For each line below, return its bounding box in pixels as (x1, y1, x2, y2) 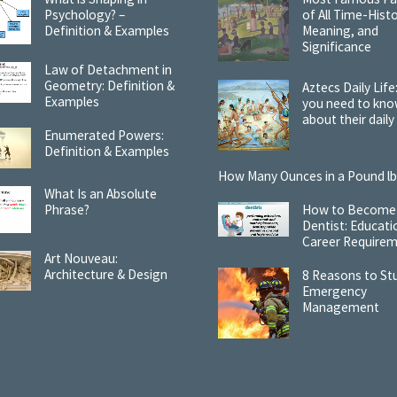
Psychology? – (44, 5, 126, 23)
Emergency (302, 282, 368, 300)
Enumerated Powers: (44, 126, 165, 144)
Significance (302, 37, 372, 55)
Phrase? (44, 200, 90, 218)
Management (302, 298, 380, 315)
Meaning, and (302, 21, 379, 39)
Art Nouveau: (44, 249, 119, 267)
